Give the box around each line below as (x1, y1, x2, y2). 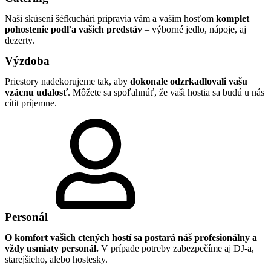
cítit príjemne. (5, 98, 57, 108)
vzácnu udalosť (5, 87, 68, 97)
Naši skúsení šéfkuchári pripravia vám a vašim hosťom (5, 13, 216, 24)
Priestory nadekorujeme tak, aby (5, 76, 130, 87)
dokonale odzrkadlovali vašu (130, 76, 247, 87)
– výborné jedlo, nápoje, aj (142, 24, 246, 34)
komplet (216, 13, 249, 24)
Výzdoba (5, 54, 50, 67)
